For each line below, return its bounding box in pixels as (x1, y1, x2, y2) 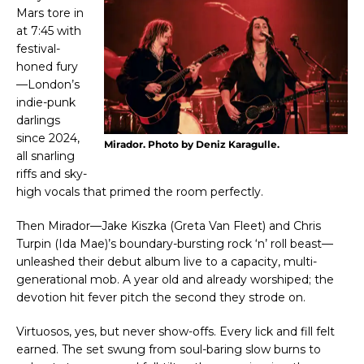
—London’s (16, 76, 80, 92)
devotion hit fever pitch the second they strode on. (16, 289, 305, 305)
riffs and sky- (16, 166, 87, 181)
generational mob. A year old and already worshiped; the (16, 271, 334, 287)
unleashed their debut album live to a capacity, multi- (16, 253, 317, 269)
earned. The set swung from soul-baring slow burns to (16, 341, 321, 357)
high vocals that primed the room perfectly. (16, 184, 263, 199)
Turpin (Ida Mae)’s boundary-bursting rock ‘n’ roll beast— (16, 236, 333, 251)
